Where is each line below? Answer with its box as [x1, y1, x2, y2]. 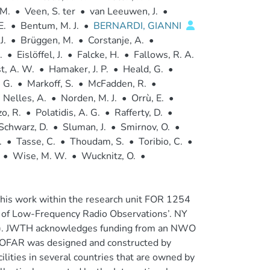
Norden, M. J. [60, 92, 117, 105]
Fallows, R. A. [133, 48, 194, 61]
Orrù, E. [131, 92, 164, 105]
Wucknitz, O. [81, 149, 136, 163]
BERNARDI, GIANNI [93, 19, 184, 33]
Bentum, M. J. [20, 19, 79, 33]
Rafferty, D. [114, 106, 163, 119]
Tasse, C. [16, 135, 55, 148]
